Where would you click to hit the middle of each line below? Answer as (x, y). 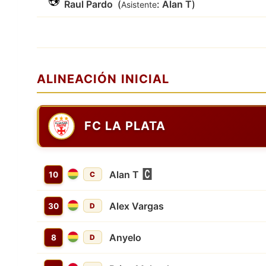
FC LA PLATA (125, 126)
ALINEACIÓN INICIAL (103, 79)
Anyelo (125, 237)
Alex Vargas (137, 206)
